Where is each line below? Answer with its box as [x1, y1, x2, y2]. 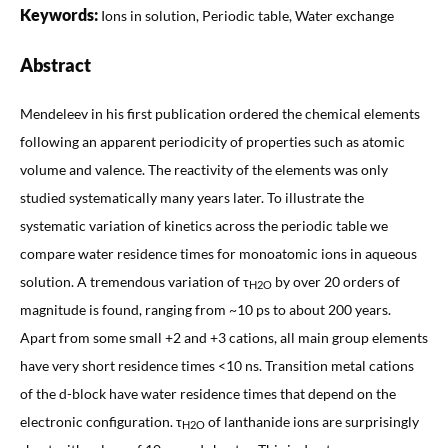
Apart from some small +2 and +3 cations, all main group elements [19, 328, 428, 346]
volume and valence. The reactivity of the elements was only [19, 160, 388, 178]
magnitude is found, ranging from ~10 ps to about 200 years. [19, 300, 391, 318]
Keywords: [19, 4, 101, 24]
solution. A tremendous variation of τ [19, 272, 249, 290]
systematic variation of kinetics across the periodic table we [19, 216, 388, 234]
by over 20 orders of [271, 272, 400, 290]
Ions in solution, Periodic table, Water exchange [100, 6, 394, 24]
